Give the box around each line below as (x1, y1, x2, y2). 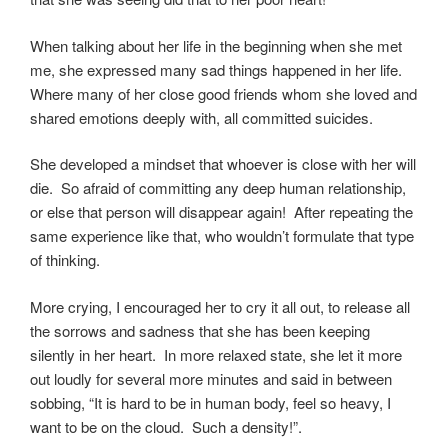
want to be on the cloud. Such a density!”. (30, 415, 306, 437)
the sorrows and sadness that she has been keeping (30, 319, 370, 341)
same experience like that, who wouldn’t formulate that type (30, 225, 414, 247)
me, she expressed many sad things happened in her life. (30, 58, 406, 80)
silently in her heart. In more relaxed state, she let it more (30, 343, 402, 365)
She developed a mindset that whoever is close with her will (30, 153, 416, 175)
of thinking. (30, 249, 100, 271)
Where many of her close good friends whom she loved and (30, 82, 417, 104)
